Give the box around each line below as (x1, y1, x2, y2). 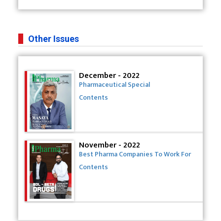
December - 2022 (78, 69, 140, 82)
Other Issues (28, 33, 79, 44)
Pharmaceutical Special (78, 78, 150, 90)
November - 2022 (78, 138, 140, 152)
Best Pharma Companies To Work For (78, 148, 191, 160)
